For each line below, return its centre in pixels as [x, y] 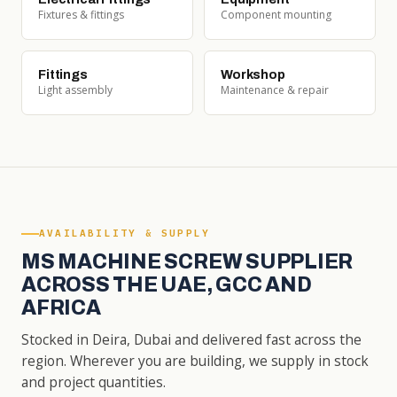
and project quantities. [93, 382]
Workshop [253, 74]
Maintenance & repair [275, 90]
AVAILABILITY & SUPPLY [125, 233]
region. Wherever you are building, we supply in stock [195, 361]
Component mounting [276, 14]
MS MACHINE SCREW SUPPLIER [187, 262]
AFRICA [61, 308]
